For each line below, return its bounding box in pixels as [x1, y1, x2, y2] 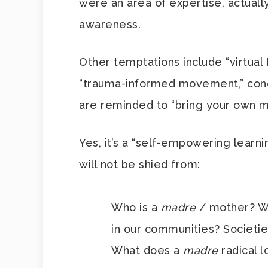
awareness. [79, 18, 141, 31]
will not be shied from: [79, 158, 200, 170]
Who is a [111, 201, 161, 214]
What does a [111, 244, 183, 257]
